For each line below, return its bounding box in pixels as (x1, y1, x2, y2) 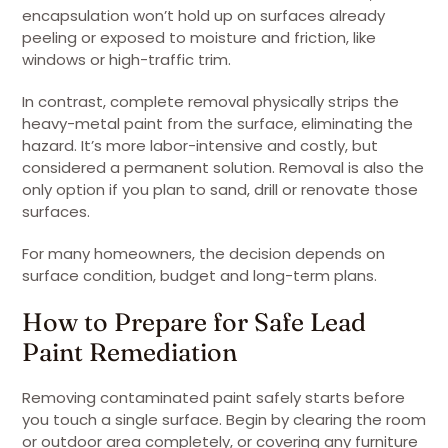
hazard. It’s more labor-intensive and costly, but (22, 135, 378, 156)
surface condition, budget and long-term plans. (22, 265, 377, 286)
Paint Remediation (22, 336, 237, 367)
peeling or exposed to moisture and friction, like (22, 27, 376, 48)
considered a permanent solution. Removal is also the (22, 157, 424, 178)
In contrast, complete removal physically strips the (22, 91, 399, 112)
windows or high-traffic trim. (22, 49, 231, 70)
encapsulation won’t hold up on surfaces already (22, 5, 385, 26)
